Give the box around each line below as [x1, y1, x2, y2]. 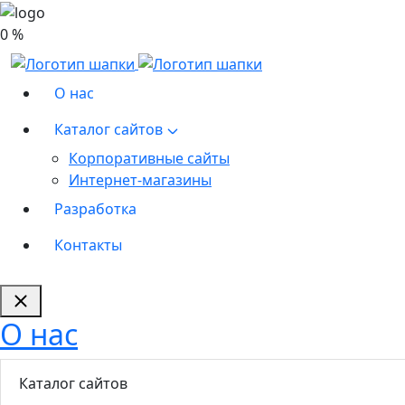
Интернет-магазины [69, 170, 212, 191]
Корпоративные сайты [69, 148, 230, 169]
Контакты [54, 235, 122, 256]
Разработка [54, 199, 137, 220]
